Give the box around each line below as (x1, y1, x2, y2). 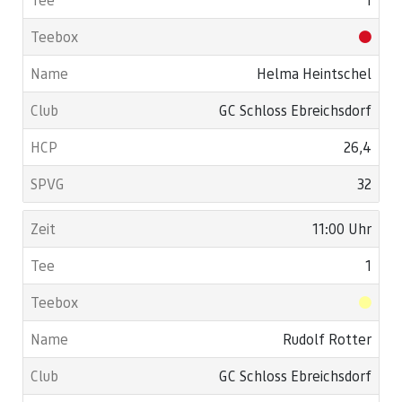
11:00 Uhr (312, 219, 371, 239)
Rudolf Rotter (283, 329, 371, 349)
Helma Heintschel (257, 64, 371, 83)
